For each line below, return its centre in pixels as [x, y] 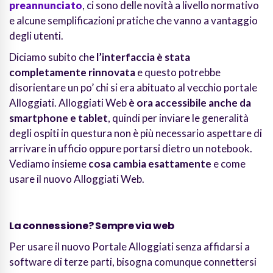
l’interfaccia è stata [143, 57]
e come [229, 164]
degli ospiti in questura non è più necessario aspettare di [136, 133]
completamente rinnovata [72, 73]
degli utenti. [36, 36]
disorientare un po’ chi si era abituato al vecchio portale [133, 88]
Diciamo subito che [53, 57]
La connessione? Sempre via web [92, 226]
